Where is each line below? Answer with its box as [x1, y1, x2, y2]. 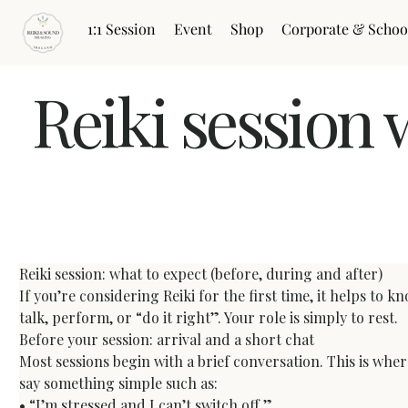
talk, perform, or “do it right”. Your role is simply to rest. [19, 308, 399, 328]
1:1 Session [87, 18, 157, 38]
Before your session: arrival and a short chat [19, 330, 315, 350]
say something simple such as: [19, 373, 219, 393]
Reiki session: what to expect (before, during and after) [19, 264, 383, 284]
